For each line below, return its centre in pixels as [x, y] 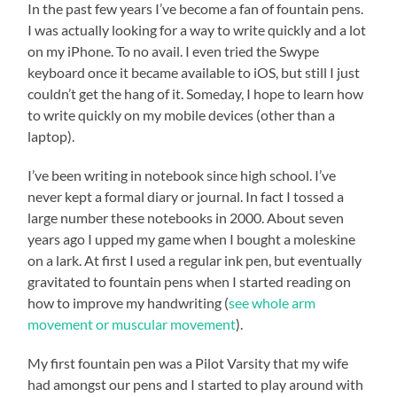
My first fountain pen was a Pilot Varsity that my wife [188, 362]
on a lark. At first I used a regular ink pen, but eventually [195, 260]
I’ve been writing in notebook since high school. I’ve [182, 175]
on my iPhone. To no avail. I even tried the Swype [174, 51]
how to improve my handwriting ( [128, 302]
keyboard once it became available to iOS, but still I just [194, 72]
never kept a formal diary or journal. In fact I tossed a [186, 196]
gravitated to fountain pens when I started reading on [190, 281]
